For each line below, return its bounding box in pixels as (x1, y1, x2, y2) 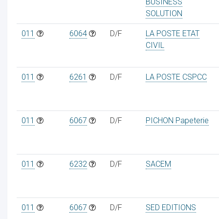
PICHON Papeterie (145, 115, 209, 125)
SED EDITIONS (145, 202, 196, 212)
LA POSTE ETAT (145, 28, 199, 38)
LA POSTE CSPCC (145, 72, 207, 82)
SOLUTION (145, 8, 182, 18)
